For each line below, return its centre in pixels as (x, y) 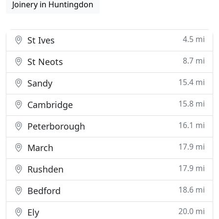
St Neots (44, 62)
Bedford (43, 191)
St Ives (40, 40)
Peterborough (55, 126)
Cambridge (49, 105)
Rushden (44, 169)
